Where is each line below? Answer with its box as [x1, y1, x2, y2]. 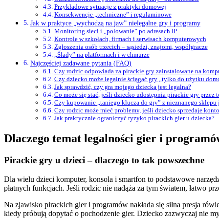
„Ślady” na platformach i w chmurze [54, 51, 150, 59]
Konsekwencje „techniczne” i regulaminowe [54, 11, 172, 19]
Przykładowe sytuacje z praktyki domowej [54, 3, 166, 11]
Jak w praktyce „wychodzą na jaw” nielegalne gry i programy [30, 19, 200, 27]
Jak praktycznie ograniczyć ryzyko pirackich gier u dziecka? [54, 114, 215, 122]
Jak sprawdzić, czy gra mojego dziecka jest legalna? [54, 83, 191, 91]
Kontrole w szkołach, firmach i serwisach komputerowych [54, 35, 206, 43]
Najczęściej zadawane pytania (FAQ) [30, 59, 131, 67]
